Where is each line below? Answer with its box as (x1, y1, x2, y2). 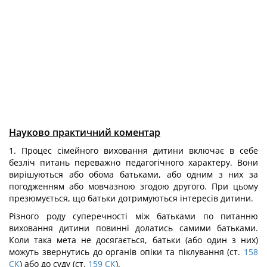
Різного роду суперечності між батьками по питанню (9, 210, 258, 222)
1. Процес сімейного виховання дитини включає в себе (9, 145, 258, 156)
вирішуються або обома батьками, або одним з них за (9, 169, 258, 180)
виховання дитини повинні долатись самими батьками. (9, 222, 258, 234)
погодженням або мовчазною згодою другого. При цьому (9, 181, 258, 192)
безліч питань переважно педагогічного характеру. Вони (9, 157, 258, 168)
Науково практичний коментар (9, 126, 160, 139)
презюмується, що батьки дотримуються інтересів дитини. (9, 193, 253, 204)
